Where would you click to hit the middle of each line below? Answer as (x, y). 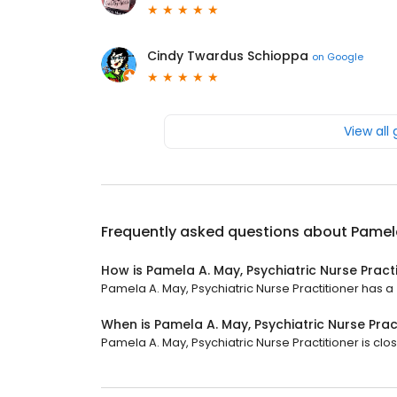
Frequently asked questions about (226, 232)
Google (345, 56)
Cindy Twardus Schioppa (228, 56)
